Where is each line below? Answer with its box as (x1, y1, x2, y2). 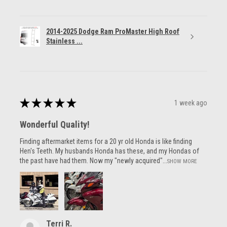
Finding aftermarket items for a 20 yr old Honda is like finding (20, 137, 192, 146)
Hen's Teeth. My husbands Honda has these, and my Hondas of (20, 147, 199, 156)
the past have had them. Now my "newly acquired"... (20, 157, 167, 165)
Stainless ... (46, 37, 83, 46)
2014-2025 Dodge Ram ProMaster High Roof (46, 27, 179, 36)
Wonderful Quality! (20, 119, 90, 130)
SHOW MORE (167, 158, 197, 165)
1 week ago (174, 98, 207, 107)
